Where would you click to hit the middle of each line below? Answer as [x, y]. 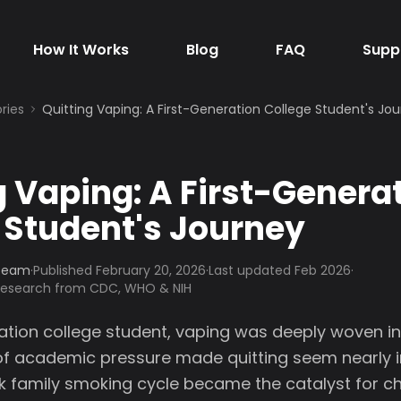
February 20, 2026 [151, 270]
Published [64, 270]
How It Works [81, 50]
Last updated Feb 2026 [280, 270]
